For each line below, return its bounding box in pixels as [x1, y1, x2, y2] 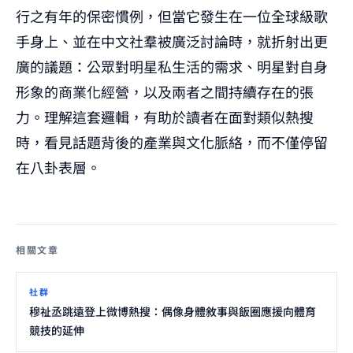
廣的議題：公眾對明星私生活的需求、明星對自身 [16, 55, 328, 76]
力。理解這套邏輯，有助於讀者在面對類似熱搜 [16, 106, 314, 127]
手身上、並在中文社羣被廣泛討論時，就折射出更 [16, 30, 328, 51]
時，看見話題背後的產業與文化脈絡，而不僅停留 [16, 131, 328, 152]
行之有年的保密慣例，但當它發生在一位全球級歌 [16, 5, 328, 26]
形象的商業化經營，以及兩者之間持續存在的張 [16, 80, 314, 102]
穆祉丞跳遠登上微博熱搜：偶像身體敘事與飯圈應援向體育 [29, 303, 316, 319]
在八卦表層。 [16, 156, 101, 177]
